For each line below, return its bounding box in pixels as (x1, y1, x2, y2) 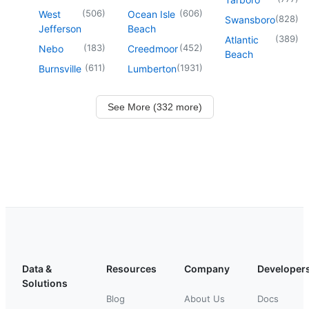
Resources (106, 262, 157, 275)
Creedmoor (128, 42, 178, 54)
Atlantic (225, 33, 259, 46)
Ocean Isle (128, 8, 175, 20)
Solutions (22, 277, 68, 289)
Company (184, 262, 230, 275)
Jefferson (39, 22, 81, 34)
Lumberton (128, 62, 177, 74)
